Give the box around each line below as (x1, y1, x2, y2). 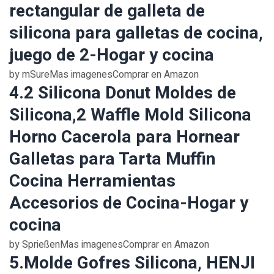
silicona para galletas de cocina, (9, 21, 263, 46)
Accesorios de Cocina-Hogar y (9, 191, 248, 216)
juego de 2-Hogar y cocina (9, 43, 214, 68)
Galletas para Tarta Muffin (9, 147, 215, 172)
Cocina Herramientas (9, 169, 176, 194)
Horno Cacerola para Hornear (9, 125, 240, 150)
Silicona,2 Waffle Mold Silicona (9, 103, 251, 128)
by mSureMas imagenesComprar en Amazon (9, 67, 199, 82)
